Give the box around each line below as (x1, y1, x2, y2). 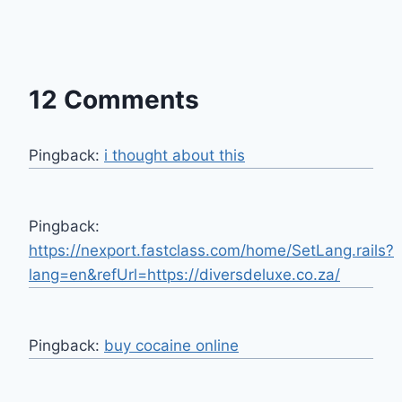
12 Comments (29, 83, 199, 115)
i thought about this (104, 145, 245, 164)
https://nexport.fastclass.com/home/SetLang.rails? (29, 240, 394, 259)
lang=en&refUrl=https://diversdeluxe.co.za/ (29, 265, 340, 284)
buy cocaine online (104, 336, 239, 354)
